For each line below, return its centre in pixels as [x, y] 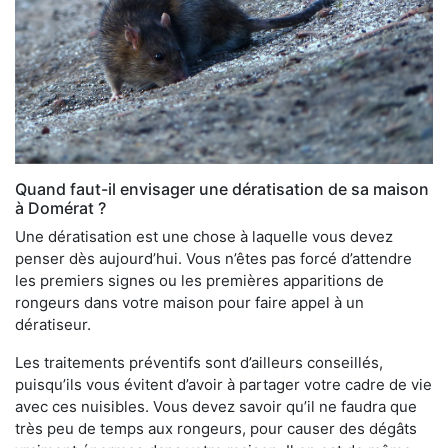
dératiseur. [53, 325]
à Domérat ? [60, 208]
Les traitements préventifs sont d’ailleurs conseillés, [199, 363]
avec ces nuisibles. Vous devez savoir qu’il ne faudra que [216, 407]
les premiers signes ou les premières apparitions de [199, 281]
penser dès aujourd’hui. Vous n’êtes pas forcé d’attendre [213, 259]
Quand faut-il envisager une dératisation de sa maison [222, 189]
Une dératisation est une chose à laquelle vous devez [204, 237]
